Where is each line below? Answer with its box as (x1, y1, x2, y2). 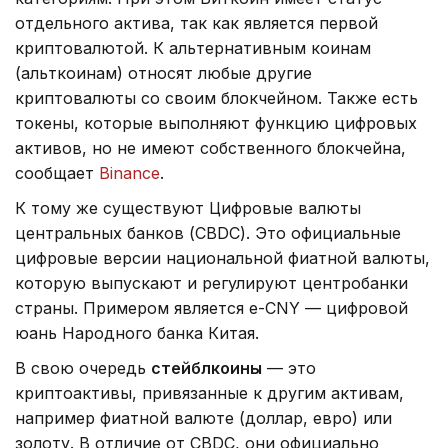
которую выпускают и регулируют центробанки (15, 272, 408, 293)
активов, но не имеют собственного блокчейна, (15, 137, 406, 158)
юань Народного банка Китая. (15, 322, 259, 343)
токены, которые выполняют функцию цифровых (15, 112, 417, 133)
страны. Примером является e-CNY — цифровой (15, 297, 408, 318)
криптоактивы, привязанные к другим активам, (15, 382, 404, 403)
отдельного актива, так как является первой (15, 12, 378, 33)
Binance (99, 162, 160, 183)
